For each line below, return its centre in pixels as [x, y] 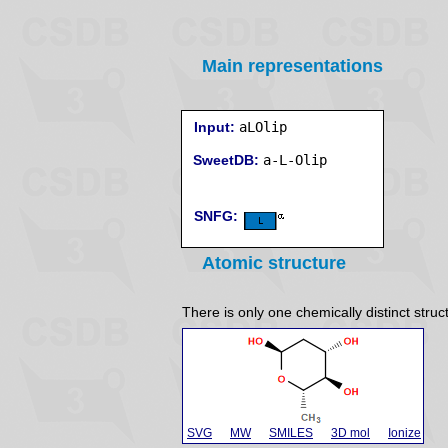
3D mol [350, 433]
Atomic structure [274, 263]
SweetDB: [226, 160]
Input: [214, 127]
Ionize [404, 433]
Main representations [292, 66]
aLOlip [263, 127]
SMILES [291, 433]
